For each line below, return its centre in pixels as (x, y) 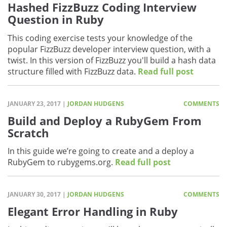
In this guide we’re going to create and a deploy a (101, 151)
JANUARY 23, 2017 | (37, 103)
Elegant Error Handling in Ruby (93, 212)
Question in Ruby (56, 20)
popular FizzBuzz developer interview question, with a (109, 49)
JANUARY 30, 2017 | (37, 194)
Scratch (28, 133)
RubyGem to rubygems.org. (61, 162)
